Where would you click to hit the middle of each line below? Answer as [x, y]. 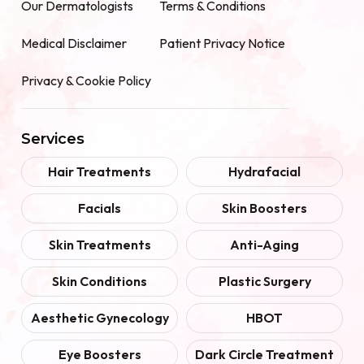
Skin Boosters [264, 208]
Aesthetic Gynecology [100, 318]
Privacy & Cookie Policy [86, 81]
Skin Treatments [100, 245]
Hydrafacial [264, 172]
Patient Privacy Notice [222, 43]
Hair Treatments [100, 172]
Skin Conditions [100, 282]
